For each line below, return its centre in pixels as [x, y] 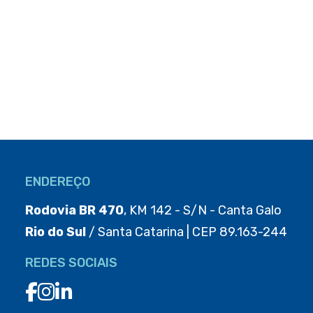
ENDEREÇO [57, 181]
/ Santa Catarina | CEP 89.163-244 [186, 232]
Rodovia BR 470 [74, 210]
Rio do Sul [55, 232]
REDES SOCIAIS [71, 262]
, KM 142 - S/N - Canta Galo [202, 210]
